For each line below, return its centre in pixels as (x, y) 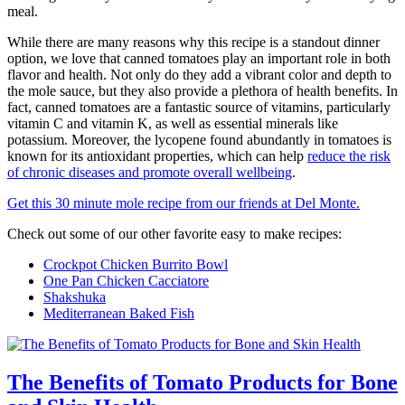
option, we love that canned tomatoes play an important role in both (199, 58)
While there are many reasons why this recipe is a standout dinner (193, 42)
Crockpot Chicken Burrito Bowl (136, 264)
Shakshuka (75, 297)
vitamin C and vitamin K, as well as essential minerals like (173, 123)
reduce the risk (349, 155)
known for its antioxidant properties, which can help (157, 155)
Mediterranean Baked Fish (119, 313)
